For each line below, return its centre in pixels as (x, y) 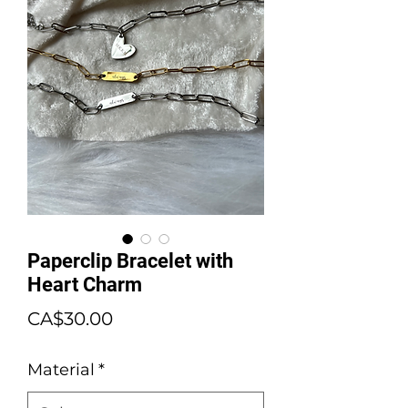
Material (61, 370)
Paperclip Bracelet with (130, 261)
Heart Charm (85, 285)
